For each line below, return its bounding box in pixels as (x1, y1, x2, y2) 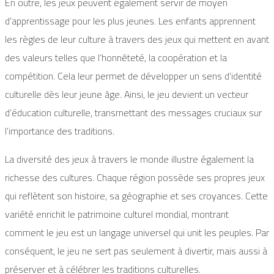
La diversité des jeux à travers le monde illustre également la (5, 150, 254, 169)
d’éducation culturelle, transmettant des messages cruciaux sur (5, 103, 262, 122)
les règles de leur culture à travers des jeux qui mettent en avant (5, 30, 269, 49)
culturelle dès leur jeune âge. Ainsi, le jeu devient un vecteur (5, 85, 248, 104)
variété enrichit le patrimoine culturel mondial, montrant (5, 205, 229, 224)
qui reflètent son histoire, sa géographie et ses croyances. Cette (5, 187, 268, 206)
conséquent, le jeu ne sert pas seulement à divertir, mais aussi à (5, 242, 267, 261)
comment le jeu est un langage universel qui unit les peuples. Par (5, 223, 269, 242)
